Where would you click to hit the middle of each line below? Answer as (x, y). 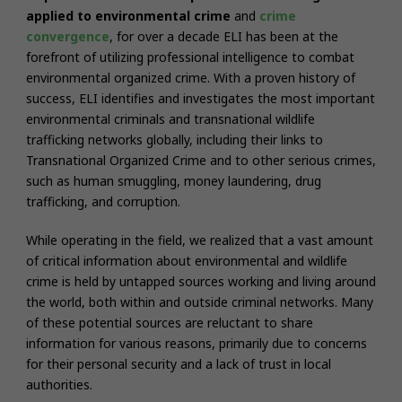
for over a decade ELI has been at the (226, 36)
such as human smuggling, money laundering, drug (174, 180)
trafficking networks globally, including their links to (175, 139)
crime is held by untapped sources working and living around (201, 281)
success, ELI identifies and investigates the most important (201, 98)
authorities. (59, 384)
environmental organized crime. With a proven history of (191, 77)
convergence (68, 36)
